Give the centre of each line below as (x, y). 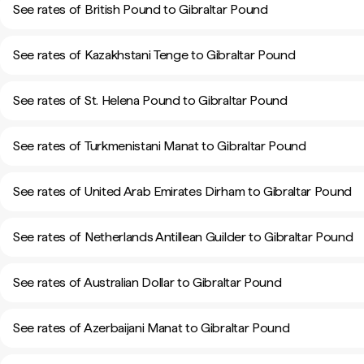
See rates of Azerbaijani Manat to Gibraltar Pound (152, 328)
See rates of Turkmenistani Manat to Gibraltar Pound (160, 146)
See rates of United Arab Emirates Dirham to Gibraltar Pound (183, 191)
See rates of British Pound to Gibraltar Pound (141, 9)
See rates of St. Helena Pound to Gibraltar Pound (150, 100)
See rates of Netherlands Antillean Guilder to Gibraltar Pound (183, 237)
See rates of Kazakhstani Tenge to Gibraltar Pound (154, 55)
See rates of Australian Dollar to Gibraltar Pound (147, 282)
